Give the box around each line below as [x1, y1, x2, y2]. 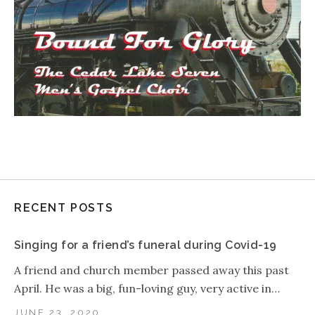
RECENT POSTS [14, 200, 114, 214]
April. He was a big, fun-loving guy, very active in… [14, 281, 280, 295]
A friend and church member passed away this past [14, 262, 289, 277]
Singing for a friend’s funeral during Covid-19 [14, 238, 277, 252]
